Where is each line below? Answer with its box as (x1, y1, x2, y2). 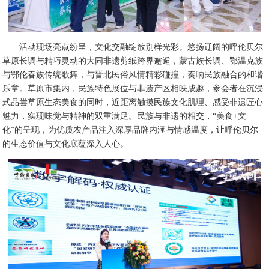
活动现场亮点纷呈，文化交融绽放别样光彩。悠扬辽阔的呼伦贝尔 (19, 42, 264, 52)
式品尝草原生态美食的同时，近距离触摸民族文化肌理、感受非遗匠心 (2, 97, 264, 107)
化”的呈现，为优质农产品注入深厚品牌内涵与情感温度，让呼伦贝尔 (2, 125, 259, 134)
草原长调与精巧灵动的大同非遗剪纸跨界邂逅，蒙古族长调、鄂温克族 (2, 56, 264, 65)
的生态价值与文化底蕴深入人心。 (2, 139, 129, 148)
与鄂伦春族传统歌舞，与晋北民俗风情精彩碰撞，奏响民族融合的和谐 (2, 70, 264, 79)
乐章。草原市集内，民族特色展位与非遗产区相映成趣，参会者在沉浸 (2, 83, 264, 93)
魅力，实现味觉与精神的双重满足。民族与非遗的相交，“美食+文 (2, 111, 247, 121)
